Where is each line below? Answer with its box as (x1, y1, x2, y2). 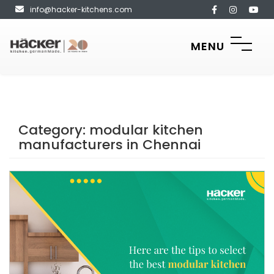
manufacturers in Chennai (18, 135, 201, 154)
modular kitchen (89, 120, 203, 139)
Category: (18, 120, 89, 139)
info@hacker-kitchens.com (30, 4, 132, 15)
